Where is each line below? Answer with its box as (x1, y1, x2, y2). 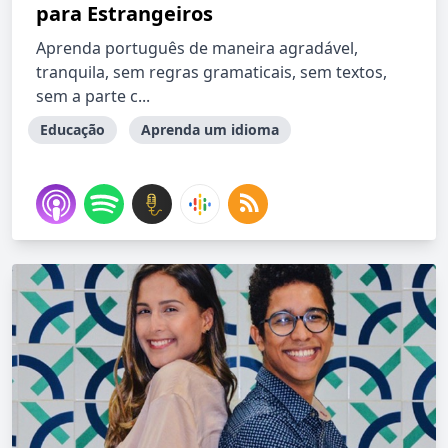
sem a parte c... (36, 85, 150, 107)
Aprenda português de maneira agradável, (36, 37, 358, 59)
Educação (40, 120, 105, 139)
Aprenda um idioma (141, 120, 279, 139)
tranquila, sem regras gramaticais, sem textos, (36, 61, 387, 83)
